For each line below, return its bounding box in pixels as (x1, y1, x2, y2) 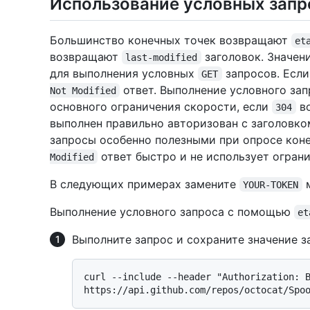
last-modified (125, 51, 198, 63)
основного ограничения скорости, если (50, 99, 272, 113)
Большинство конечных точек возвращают (50, 33, 291, 47)
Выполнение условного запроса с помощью (50, 204, 294, 219)
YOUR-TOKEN (243, 179, 299, 190)
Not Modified (50, 84, 116, 96)
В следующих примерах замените (50, 176, 239, 191)
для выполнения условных (50, 66, 198, 80)
